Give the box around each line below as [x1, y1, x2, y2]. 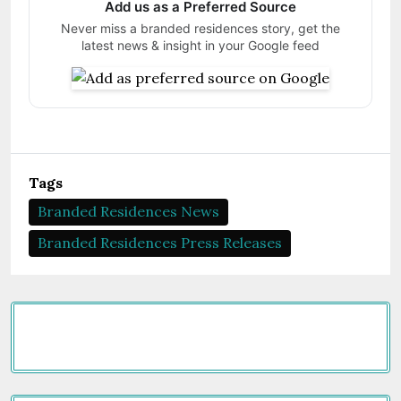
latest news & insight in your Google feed [81, 38, 320, 53]
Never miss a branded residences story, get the [61, 21, 340, 36]
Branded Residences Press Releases [38, 234, 282, 252]
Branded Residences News [38, 202, 219, 220]
